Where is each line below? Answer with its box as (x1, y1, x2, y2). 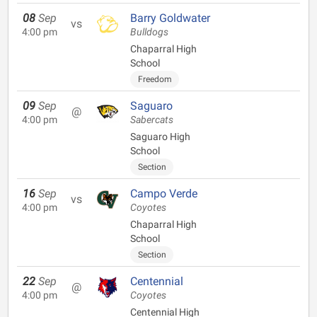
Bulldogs (130, 26, 168, 38)
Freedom (137, 74, 172, 84)
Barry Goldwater (130, 11, 210, 25)
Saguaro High (130, 131, 190, 142)
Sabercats (130, 114, 173, 126)
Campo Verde (130, 187, 197, 200)
